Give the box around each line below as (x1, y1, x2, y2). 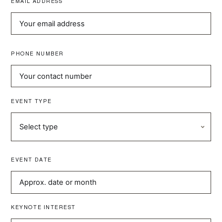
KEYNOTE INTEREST (11, 204, 76, 211)
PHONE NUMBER (11, 50, 64, 56)
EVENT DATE (11, 157, 52, 163)
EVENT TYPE (11, 98, 52, 104)
